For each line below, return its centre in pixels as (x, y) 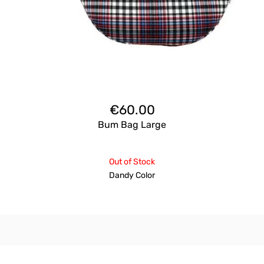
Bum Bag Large (132, 124)
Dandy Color (132, 175)
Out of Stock (132, 161)
